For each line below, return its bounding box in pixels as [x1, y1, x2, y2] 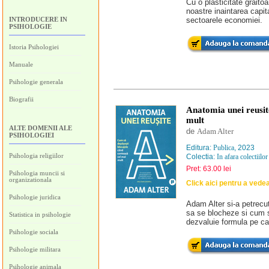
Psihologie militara [9, 246, 61, 253]
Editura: [186, 144, 213, 152]
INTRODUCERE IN [9, 16, 67, 23]
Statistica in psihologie [9, 211, 71, 218]
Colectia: [186, 153, 217, 161]
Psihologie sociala [9, 228, 58, 235]
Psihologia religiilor [9, 152, 64, 159]
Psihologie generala [9, 78, 63, 85]
